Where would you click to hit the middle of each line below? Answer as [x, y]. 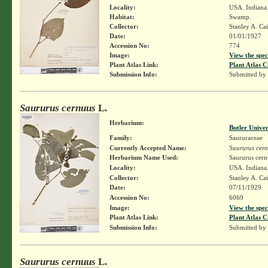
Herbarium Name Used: [144, 157]
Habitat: [122, 16]
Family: [121, 137]
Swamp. [240, 16]
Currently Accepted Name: [148, 147]
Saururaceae [246, 137]
